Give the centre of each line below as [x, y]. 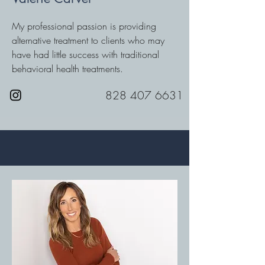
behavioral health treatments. [67, 69]
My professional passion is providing [84, 26]
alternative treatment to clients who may [88, 40]
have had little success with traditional [85, 54]
